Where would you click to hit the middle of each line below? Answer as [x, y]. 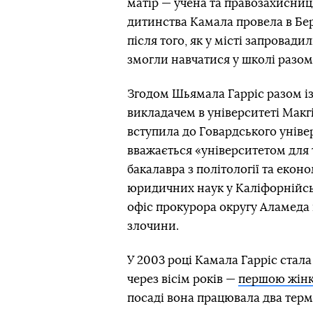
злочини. [153, 226]
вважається [161, 150]
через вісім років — [183, 279]
